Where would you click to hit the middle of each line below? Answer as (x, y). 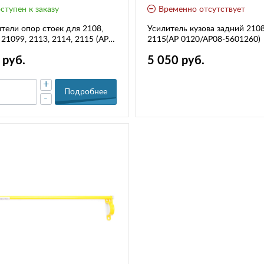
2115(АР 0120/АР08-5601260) (204, 39)
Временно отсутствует (202, 9)
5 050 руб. (176, 60)
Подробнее (85, 92)
